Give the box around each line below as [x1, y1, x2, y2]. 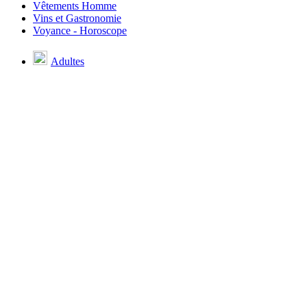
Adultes [51, 55, 84, 67]
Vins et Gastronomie [33, 12, 121, 24]
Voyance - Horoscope [33, 24, 127, 36]
